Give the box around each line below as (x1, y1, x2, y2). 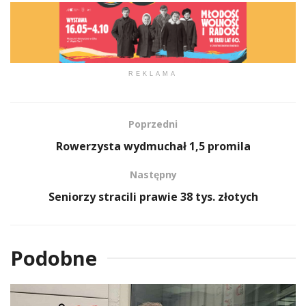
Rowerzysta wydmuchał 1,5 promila (55, 139, 251, 154)
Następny (129, 168, 177, 182)
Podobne (10, 245, 97, 272)
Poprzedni (128, 117, 178, 131)
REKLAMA (128, 70, 178, 78)
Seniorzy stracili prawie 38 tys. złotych (48, 189, 258, 205)
